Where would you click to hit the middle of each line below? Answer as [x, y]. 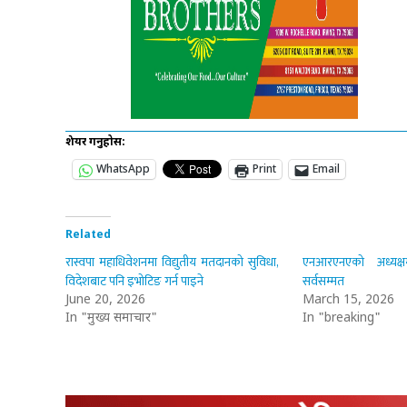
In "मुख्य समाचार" [111, 319]
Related [88, 236]
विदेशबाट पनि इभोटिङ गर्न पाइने [134, 282]
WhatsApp [123, 170]
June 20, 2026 [105, 301]
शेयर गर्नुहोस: [95, 143]
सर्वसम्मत [323, 282]
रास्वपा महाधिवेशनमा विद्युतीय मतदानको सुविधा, [172, 263]
